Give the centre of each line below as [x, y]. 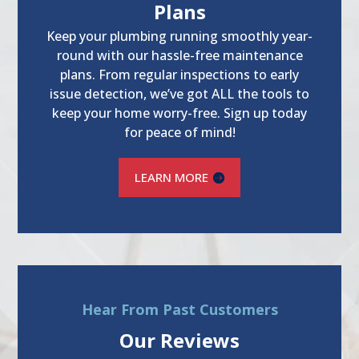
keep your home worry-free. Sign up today [179, 113]
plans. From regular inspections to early [179, 75]
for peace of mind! [179, 133]
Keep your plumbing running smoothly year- [179, 36]
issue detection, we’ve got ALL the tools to [179, 94]
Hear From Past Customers [179, 310]
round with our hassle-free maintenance [179, 56]
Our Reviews [179, 341]
